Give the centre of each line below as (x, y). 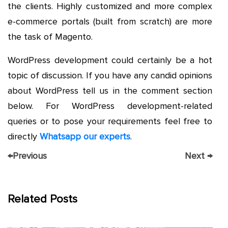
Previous (30, 155)
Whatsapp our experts (85, 136)
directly (24, 136)
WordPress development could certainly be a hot (110, 60)
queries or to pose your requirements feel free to (110, 121)
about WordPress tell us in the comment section (110, 90)
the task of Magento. (50, 36)
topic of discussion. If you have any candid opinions (110, 75)
